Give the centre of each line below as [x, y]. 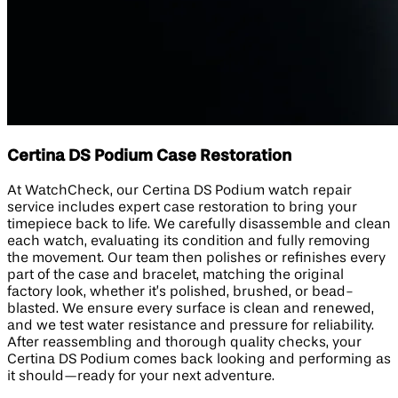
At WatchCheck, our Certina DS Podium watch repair [179, 191]
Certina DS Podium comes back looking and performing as [199, 359]
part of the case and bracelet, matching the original [175, 275]
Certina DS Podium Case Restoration [149, 156]
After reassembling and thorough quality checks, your [184, 342]
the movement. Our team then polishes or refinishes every [196, 258]
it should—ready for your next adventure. [141, 376]
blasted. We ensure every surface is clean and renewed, [191, 309]
